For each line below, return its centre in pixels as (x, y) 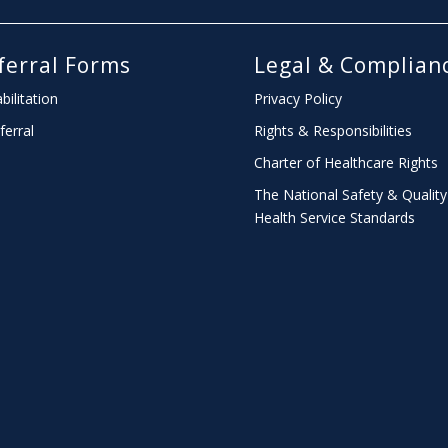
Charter (277, 162)
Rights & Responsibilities (332, 130)
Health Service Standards (334, 217)
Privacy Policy (297, 98)
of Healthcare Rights (369, 162)
